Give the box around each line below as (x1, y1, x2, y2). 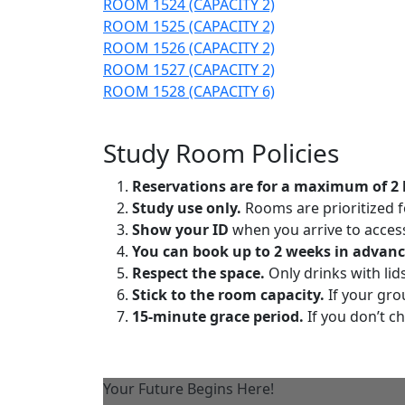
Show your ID (132, 219, 229, 240)
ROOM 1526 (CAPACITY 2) (103, 37, 275, 58)
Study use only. (132, 197, 241, 218)
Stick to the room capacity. (132, 284, 325, 305)
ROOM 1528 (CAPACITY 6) (103, 80, 275, 101)
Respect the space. (132, 262, 265, 283)
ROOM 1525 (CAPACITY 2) (103, 15, 275, 36)
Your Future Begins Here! (103, 378, 274, 399)
